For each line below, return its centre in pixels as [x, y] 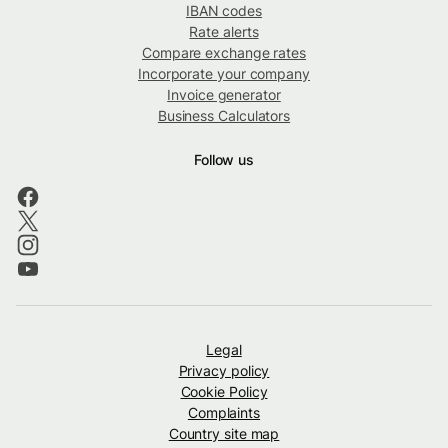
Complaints [224, 412]
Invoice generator [224, 94]
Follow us [224, 159]
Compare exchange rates [224, 52]
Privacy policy [224, 370]
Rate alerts [224, 31]
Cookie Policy [224, 391]
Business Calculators [224, 115]
